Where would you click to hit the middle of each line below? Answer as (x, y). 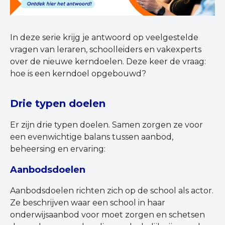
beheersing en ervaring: (58, 149)
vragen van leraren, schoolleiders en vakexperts (106, 50)
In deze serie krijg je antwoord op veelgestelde (104, 38)
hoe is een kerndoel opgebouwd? (78, 74)
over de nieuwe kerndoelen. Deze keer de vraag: (108, 62)
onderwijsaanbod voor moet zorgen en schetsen (107, 215)
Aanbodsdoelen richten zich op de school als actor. (112, 191)
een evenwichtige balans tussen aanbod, (92, 137)
